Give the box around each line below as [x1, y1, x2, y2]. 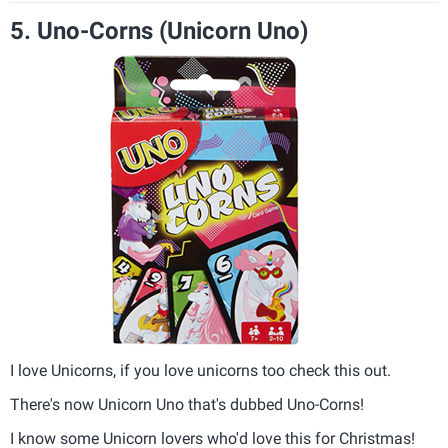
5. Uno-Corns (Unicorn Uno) [10, 17, 308, 45]
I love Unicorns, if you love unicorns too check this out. [10, 361, 391, 380]
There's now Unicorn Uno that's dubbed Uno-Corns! [10, 395, 364, 414]
